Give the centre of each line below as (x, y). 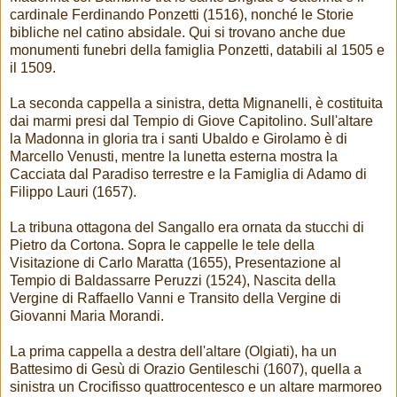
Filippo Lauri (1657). (73, 191)
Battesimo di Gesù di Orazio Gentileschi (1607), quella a (186, 369)
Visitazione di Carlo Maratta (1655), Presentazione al (175, 262)
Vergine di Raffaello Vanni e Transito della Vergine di (175, 298)
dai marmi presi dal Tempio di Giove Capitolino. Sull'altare (191, 121)
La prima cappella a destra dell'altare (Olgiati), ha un (173, 351)
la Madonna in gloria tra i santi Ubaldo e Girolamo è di (179, 138)
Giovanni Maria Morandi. (87, 315)
